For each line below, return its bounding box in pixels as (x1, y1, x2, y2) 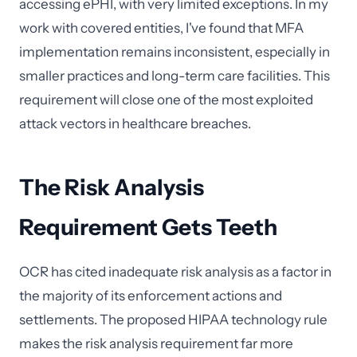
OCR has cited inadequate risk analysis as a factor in (19, 264, 331, 280)
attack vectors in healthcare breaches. (19, 116, 251, 131)
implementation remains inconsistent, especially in (19, 44, 330, 60)
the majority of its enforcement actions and (19, 288, 282, 304)
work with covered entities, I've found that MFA (19, 20, 304, 36)
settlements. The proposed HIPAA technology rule (19, 312, 328, 328)
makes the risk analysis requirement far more (19, 335, 293, 351)
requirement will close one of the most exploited (19, 92, 313, 108)
